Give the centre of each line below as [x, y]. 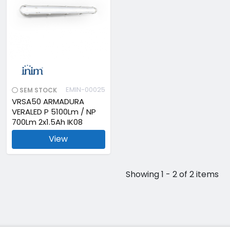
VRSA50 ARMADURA [48, 102]
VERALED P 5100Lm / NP [54, 112]
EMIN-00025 [85, 90]
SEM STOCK [37, 90]
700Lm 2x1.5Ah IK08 [47, 122]
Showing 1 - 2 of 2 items [172, 174]
